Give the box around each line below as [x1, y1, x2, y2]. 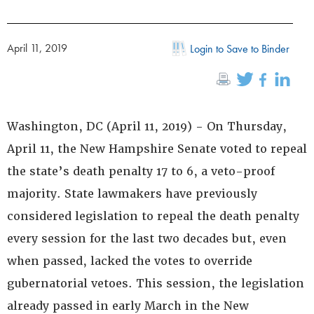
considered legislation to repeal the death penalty [7, 209, 299, 224]
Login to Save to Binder [190, 41, 289, 56]
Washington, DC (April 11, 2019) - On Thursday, [7, 119, 287, 134]
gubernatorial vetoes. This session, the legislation [7, 276, 304, 291]
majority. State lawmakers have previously [7, 186, 257, 201]
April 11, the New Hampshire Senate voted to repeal [7, 142, 307, 156]
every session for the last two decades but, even [7, 231, 287, 246]
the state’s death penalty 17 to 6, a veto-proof [7, 164, 275, 179]
